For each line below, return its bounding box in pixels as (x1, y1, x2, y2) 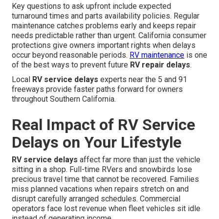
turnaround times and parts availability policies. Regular (12, 11, 199, 21)
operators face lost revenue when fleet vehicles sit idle (12, 204, 200, 214)
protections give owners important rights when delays (12, 41, 196, 50)
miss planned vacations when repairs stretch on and (12, 184, 189, 194)
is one (184, 50, 207, 60)
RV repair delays (130, 60, 190, 70)
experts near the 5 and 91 (98, 75, 187, 85)
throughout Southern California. (12, 94, 116, 104)
